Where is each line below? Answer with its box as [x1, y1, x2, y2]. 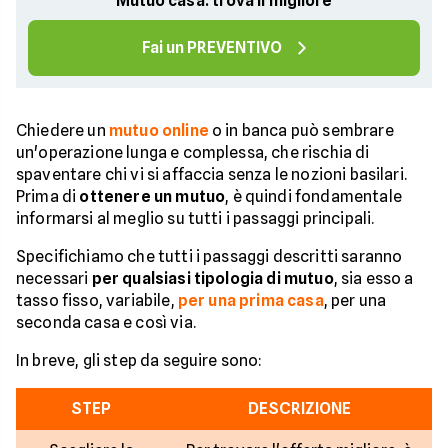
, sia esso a [333, 268, 414, 288]
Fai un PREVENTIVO [142, 37, 282, 57]
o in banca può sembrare [208, 120, 394, 140]
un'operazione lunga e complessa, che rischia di [16, 142, 370, 162]
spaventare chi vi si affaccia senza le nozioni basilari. [16, 164, 407, 184]
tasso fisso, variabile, [16, 290, 178, 310]
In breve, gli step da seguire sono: [16, 350, 263, 370]
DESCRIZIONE [247, 398, 351, 418]
